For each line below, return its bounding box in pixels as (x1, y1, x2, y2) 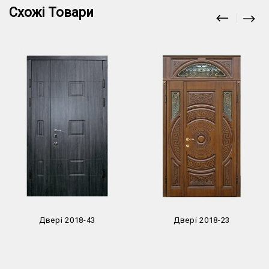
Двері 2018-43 (38, 215, 96, 225)
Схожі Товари (9, 5, 94, 20)
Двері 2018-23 (173, 215, 231, 225)
